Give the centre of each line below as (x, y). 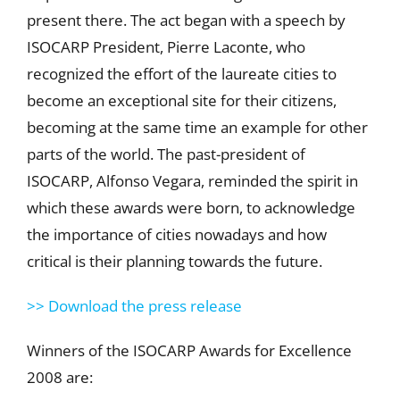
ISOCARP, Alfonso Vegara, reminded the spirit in (192, 180)
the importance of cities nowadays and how (176, 234)
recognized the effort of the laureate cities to (181, 73)
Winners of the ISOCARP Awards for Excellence (189, 350)
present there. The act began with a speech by (186, 20)
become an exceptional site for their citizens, (181, 100)
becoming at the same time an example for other (197, 127)
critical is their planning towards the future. (174, 261)
